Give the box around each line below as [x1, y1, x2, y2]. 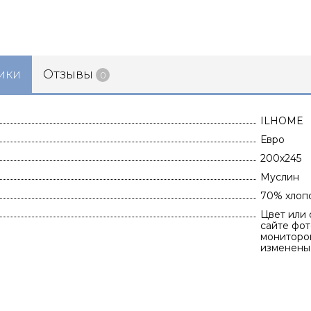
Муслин [260, 171, 299, 183]
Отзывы [43, 67, 93, 82]
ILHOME [260, 115, 303, 127]
